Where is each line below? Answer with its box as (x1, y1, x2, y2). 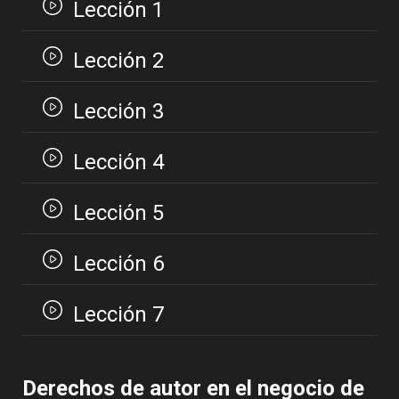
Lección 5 (73, 200, 164, 226)
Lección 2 (73, 48, 164, 74)
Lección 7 (73, 302, 164, 328)
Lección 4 (73, 150, 164, 175)
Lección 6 (73, 251, 164, 277)
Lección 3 (73, 99, 164, 125)
